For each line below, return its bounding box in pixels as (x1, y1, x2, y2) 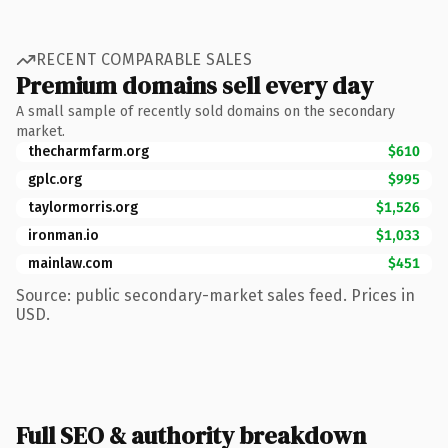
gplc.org (28, 170, 82, 188)
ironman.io (28, 226, 99, 244)
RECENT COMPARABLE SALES (36, 50, 253, 69)
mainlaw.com (28, 254, 113, 272)
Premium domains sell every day (16, 68, 373, 102)
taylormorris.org (28, 198, 138, 216)
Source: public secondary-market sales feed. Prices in (16, 285, 415, 305)
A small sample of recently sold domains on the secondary (16, 102, 395, 120)
